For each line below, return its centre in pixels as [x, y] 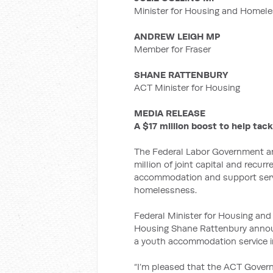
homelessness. [165, 190]
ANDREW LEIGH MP [177, 36]
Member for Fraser [172, 49]
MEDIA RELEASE [170, 113]
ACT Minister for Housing [187, 87]
